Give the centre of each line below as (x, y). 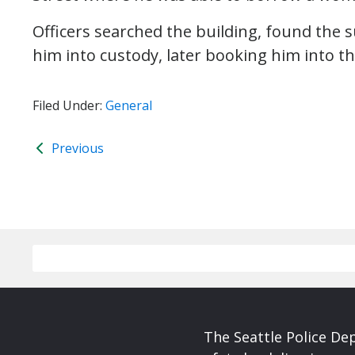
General (129, 105)
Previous (76, 148)
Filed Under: (69, 105)
